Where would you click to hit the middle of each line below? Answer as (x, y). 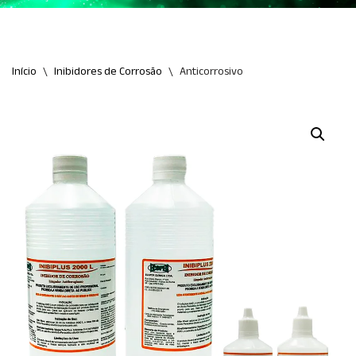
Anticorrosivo (211, 72)
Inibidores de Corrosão (108, 72)
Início (24, 72)
